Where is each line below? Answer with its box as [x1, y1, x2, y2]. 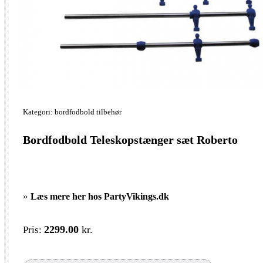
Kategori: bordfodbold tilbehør [23, 107, 122, 116]
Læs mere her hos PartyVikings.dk [31, 191, 169, 201]
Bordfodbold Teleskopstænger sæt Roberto [23, 133, 238, 146]
